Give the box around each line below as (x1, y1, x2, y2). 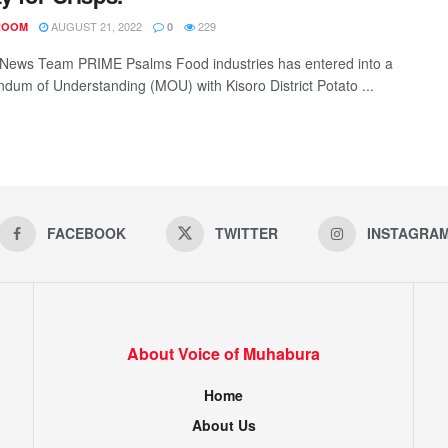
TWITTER (214, 222, 278, 243)
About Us (191, 414, 256, 435)
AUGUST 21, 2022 (48, 18, 142, 34)
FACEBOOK (46, 222, 126, 243)
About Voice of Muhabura (127, 341, 320, 365)
